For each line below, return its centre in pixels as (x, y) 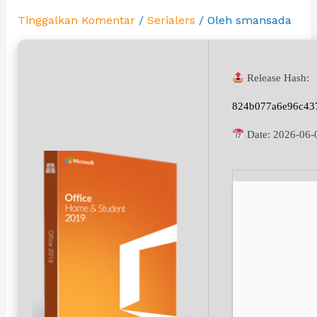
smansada (263, 21)
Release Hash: (276, 78)
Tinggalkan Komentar (76, 21)
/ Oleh (215, 21)
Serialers (171, 21)
